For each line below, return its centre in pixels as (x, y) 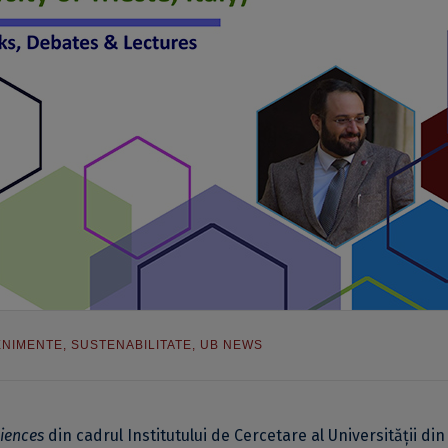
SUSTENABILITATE (131, 345)
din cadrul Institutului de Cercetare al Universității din (244, 435)
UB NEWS (231, 345)
